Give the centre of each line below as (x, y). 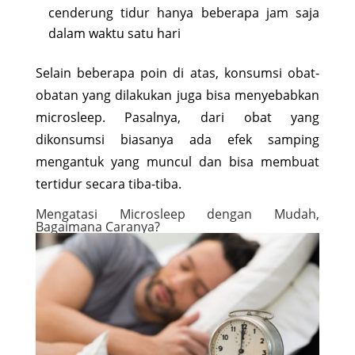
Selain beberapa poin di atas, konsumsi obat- (177, 73)
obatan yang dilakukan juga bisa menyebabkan (177, 95)
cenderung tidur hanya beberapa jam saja (184, 12)
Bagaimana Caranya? (97, 226)
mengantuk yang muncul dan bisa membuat (177, 161)
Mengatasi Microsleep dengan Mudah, (177, 214)
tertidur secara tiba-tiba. (108, 183)
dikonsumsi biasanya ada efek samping (177, 139)
